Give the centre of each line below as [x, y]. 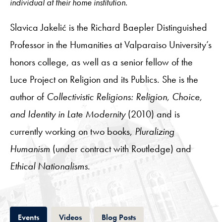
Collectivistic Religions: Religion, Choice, [124, 96]
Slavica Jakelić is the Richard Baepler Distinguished [109, 27]
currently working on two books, [72, 131]
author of [28, 96]
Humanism [30, 148]
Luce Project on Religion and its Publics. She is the [104, 79]
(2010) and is [153, 114]
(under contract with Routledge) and [121, 148]
